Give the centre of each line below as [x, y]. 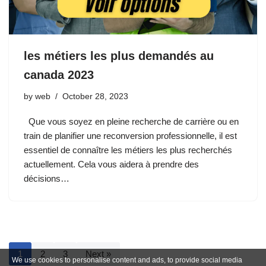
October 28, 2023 [95, 96]
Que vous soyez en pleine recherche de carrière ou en [131, 121]
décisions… [48, 178]
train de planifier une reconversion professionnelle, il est [130, 135]
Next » [98, 254]
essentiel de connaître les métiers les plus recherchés [128, 150]
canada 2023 [59, 75]
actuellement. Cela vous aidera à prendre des [111, 164]
